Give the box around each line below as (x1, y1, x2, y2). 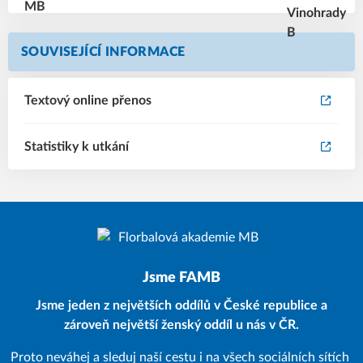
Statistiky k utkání (24, 140, 129, 153)
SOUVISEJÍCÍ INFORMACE (21, 45, 186, 58)
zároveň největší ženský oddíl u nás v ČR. (64, 318, 299, 331)
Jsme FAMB (143, 271, 220, 285)
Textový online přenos (24, 94, 152, 107)
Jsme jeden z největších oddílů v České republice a (36, 299, 327, 312)
